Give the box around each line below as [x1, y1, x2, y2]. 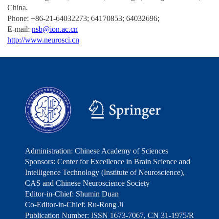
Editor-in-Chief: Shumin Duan [25, 189, 119, 198]
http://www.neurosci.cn [7, 36, 79, 44]
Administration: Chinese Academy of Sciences [25, 146, 168, 155]
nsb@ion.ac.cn [32, 25, 78, 34]
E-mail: [7, 25, 32, 34]
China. [7, 3, 28, 12]
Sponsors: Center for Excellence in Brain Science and [25, 157, 190, 166]
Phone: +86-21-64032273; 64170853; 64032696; [7, 14, 159, 23]
